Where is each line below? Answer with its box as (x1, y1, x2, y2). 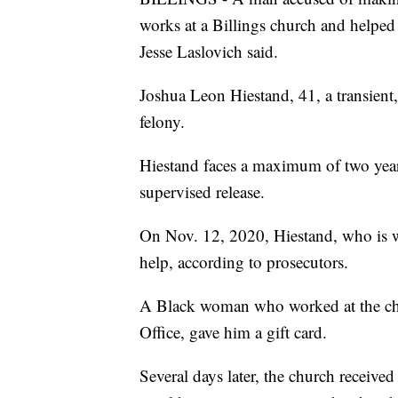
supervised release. (139, 180, 265, 203)
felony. (139, 110, 185, 133)
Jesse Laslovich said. (139, 40, 278, 63)
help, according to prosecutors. (139, 251, 348, 274)
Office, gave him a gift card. (139, 321, 327, 344)
